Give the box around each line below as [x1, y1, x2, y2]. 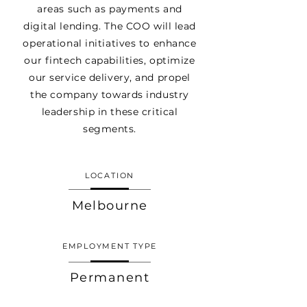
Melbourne [71, 198, 148, 213]
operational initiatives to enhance [23, 37, 197, 49]
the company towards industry [30, 88, 189, 101]
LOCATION [84, 171, 135, 180]
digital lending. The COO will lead [23, 20, 197, 32]
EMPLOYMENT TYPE [62, 241, 158, 251]
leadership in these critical [41, 106, 178, 118]
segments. [82, 123, 137, 135]
